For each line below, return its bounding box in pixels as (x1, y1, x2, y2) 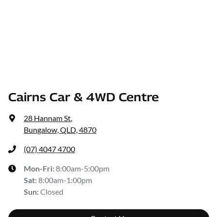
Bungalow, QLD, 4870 (24, 125, 96, 135)
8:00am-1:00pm (38, 175, 92, 185)
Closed (40, 187, 63, 197)
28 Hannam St (24, 113, 71, 123)
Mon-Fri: (24, 164, 56, 173)
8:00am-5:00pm (56, 164, 109, 173)
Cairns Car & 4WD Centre (8, 90, 159, 104)
